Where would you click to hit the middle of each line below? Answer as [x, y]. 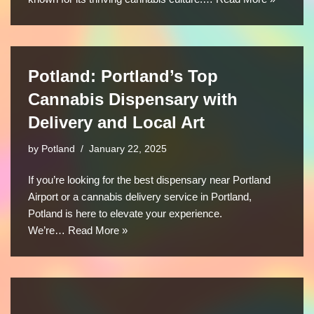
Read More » [98, 230]
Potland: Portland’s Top [123, 76]
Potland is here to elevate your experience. [125, 213]
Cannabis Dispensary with [133, 99]
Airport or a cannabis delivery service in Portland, [140, 196]
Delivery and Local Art [116, 122]
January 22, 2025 [128, 149]
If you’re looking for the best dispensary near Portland [149, 179]
